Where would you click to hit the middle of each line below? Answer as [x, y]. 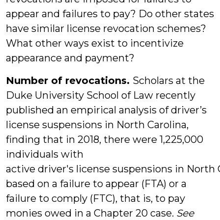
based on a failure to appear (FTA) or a [96, 184]
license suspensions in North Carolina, [97, 125]
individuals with [45, 154]
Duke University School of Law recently [101, 95]
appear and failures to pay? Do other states [110, 14]
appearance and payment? [70, 58]
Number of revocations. [69, 81]
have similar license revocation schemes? [106, 28]
